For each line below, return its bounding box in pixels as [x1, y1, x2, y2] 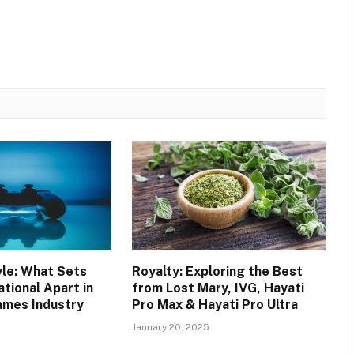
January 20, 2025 [131, 322, 209, 333]
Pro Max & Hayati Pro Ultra [131, 297, 298, 313]
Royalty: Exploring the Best [131, 264, 303, 280]
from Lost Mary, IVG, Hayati [131, 281, 304, 296]
